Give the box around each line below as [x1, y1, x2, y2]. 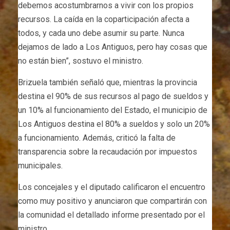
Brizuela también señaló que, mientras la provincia [18, 78, 197, 88]
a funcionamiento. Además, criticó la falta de [18, 133, 176, 143]
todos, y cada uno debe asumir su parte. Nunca [18, 28, 184, 39]
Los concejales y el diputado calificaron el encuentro [18, 182, 205, 193]
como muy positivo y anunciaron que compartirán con [18, 196, 207, 206]
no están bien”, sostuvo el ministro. [18, 56, 143, 66]
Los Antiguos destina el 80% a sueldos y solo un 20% [18, 119, 210, 129]
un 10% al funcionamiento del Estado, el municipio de [18, 105, 207, 116]
